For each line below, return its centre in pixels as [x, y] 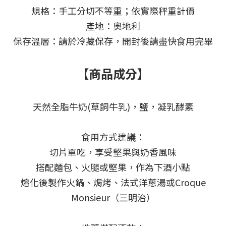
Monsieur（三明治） [113, 197]
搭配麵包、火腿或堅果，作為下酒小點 [113, 167]
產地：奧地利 [113, 26]
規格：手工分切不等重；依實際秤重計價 [113, 11]
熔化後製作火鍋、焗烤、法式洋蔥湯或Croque [113, 182]
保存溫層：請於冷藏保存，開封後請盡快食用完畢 [113, 41]
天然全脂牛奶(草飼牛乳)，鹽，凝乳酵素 [113, 107]
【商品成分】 [113, 74]
